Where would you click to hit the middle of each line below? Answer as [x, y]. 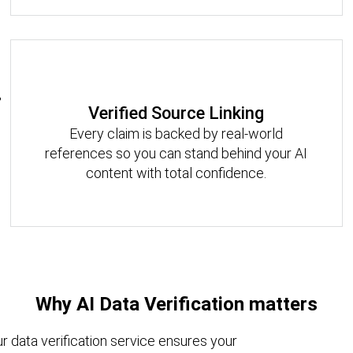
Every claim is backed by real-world [176, 133]
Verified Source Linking [176, 113]
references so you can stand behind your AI [176, 153]
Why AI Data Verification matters [176, 304]
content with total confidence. [176, 173]
